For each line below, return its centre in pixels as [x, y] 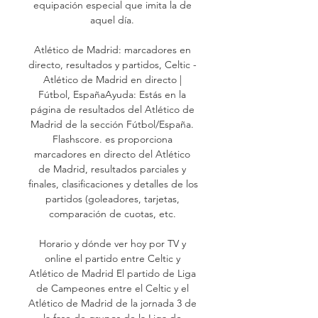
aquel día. [114, 20]
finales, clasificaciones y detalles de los [113, 183]
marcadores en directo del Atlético [112, 154]
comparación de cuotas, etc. [114, 213]
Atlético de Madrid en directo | [112, 79]
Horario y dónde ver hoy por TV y [112, 243]
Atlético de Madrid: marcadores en [112, 49]
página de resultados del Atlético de [112, 109]
